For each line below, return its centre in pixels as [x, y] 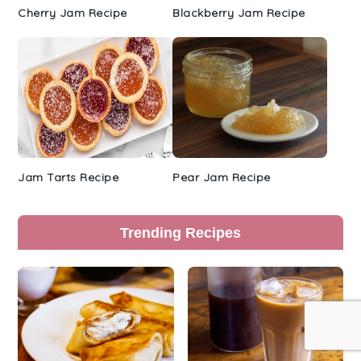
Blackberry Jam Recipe [239, 12]
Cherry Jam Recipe [73, 12]
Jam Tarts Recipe [68, 177]
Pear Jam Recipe [222, 177]
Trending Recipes [180, 232]
